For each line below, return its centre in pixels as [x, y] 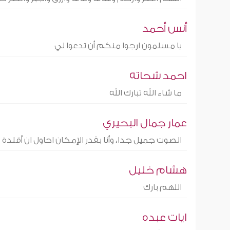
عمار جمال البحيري [145, 123]
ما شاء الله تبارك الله [145, 93]
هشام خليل [158, 170]
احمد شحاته [158, 76]
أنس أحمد [164, 28]
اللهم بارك [162, 187]
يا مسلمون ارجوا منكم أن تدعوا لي [118, 46]
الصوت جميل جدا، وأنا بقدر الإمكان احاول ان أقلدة [92, 140]
